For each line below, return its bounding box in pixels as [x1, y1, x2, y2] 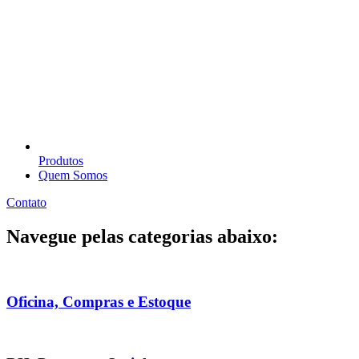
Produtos [38, 154, 83, 167]
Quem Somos [38, 168, 107, 182]
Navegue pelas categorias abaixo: [6, 225, 278, 247]
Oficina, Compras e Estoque [6, 292, 191, 310]
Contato [6, 196, 46, 209]
